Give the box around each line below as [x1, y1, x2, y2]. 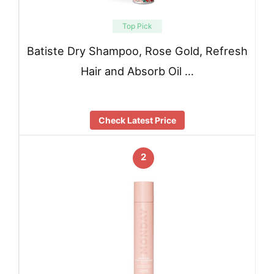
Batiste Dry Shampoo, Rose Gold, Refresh [27, 44, 248, 58]
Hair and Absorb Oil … [81, 64, 194, 78]
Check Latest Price [98, 115, 176, 126]
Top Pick [122, 21, 152, 31]
